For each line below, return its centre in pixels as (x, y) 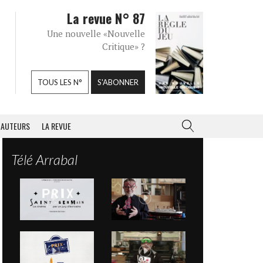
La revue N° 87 (106, 18)
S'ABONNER (118, 82)
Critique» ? (124, 46)
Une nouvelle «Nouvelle (96, 33)
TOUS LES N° (60, 82)
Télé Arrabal (44, 159)
